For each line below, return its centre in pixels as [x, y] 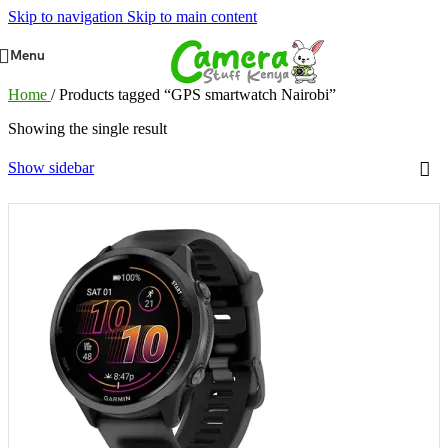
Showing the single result [87, 128]
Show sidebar [51, 167]
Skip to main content [192, 16]
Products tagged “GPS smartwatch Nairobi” [197, 94]
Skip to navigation [67, 16]
